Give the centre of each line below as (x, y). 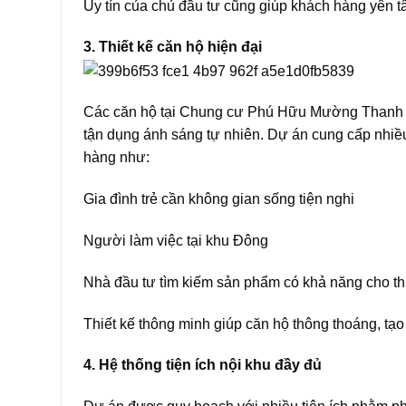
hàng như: (116, 158)
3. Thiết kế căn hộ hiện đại (173, 47)
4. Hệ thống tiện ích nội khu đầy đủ (203, 365)
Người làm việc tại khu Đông (176, 241)
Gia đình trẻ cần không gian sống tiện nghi (219, 199)
